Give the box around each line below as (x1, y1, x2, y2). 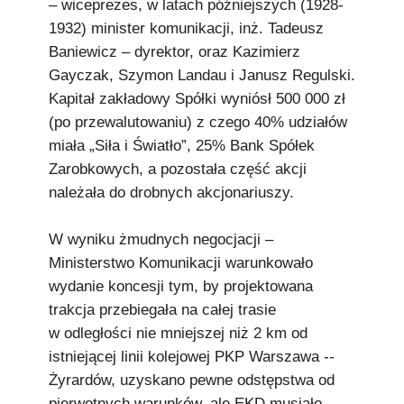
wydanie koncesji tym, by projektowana (49, 278, 313, 295)
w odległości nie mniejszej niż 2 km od (49, 325, 308, 342)
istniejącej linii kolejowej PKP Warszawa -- (49, 348, 335, 365)
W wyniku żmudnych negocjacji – (49, 231, 273, 248)
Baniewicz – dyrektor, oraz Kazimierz (49, 43, 300, 60)
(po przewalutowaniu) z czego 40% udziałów (49, 114, 347, 131)
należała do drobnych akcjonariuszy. (49, 184, 294, 201)
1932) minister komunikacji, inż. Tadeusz (49, 20, 324, 37)
